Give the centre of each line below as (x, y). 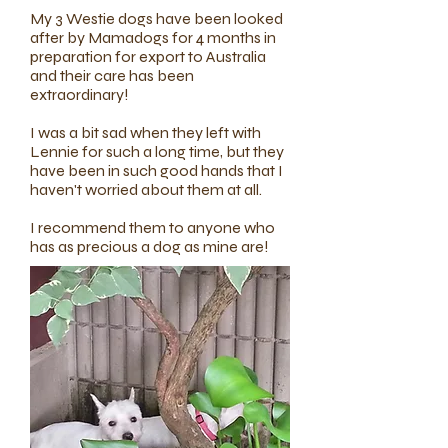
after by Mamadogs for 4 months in (153, 37)
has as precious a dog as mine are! (149, 246)
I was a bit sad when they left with (145, 132)
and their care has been (112, 75)
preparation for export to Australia (148, 56)
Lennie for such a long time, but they (157, 151)
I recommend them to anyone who (152, 227)
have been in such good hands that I (156, 170)
